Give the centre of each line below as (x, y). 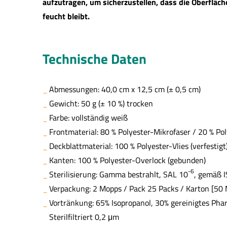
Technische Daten (94, 59)
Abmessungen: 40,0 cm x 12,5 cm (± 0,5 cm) (125, 89)
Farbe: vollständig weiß (88, 118)
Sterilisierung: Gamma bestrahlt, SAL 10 (119, 174)
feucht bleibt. (66, 16)
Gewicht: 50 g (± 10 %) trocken (101, 103)
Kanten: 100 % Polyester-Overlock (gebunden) (127, 160)
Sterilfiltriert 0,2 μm (84, 217)
